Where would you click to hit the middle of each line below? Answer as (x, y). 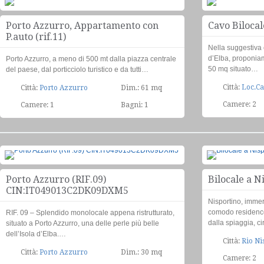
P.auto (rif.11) (36, 37)
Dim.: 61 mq (141, 88)
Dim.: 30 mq (141, 252)
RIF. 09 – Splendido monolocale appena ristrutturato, (90, 213)
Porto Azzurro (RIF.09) (56, 179)
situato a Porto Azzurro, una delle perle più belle (82, 223)
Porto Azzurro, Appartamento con (82, 26)
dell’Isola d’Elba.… (36, 234)
